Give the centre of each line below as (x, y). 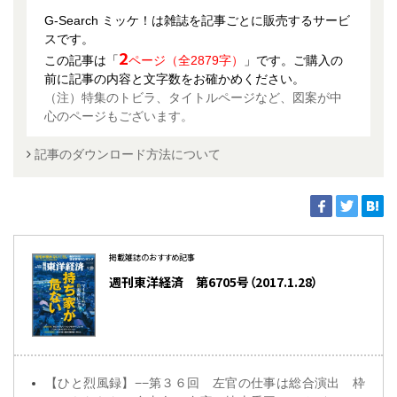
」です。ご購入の (293, 60)
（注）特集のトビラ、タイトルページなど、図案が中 (193, 97)
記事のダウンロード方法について (128, 154)
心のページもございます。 (119, 116)
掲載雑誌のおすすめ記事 (152, 257)
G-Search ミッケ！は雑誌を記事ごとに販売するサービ (197, 20)
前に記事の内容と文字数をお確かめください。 (175, 78)
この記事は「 (82, 60)
